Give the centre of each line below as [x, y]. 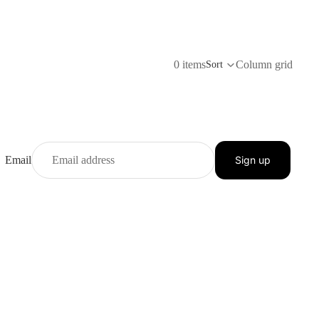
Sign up [252, 160]
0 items [189, 64]
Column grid [264, 64]
